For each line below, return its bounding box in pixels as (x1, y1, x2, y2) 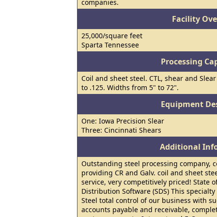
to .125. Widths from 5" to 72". (81, 83, 179, 92)
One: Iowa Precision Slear (81, 116, 164, 125)
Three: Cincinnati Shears (81, 125, 161, 135)
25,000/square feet (81, 31, 142, 40)
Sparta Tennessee (81, 40, 139, 49)
